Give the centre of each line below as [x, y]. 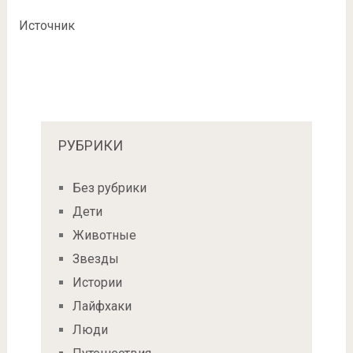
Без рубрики [109, 188]
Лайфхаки [102, 307]
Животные [104, 236]
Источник [46, 26]
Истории [97, 283]
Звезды [95, 259]
